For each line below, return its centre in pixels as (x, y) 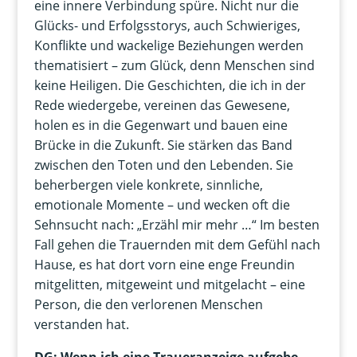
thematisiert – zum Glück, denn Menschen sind (174, 66)
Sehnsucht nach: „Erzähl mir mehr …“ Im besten (177, 225)
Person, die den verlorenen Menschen (148, 305)
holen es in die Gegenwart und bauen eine (161, 126)
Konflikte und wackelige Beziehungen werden (169, 46)
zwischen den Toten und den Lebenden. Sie (163, 165)
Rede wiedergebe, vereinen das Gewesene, (162, 106)
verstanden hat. (81, 325)
